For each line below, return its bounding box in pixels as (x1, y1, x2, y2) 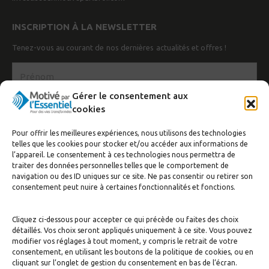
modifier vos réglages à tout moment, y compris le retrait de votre (12, 237, 238, 246)
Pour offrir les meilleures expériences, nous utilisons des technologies (12, 128, 246, 137)
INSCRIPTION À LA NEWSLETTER (12, 21, 157, 32)
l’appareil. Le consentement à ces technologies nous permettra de (12, 150, 235, 159)
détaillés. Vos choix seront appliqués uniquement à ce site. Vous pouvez (12, 226, 252, 235)
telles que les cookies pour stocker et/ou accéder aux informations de (12, 139, 248, 148)
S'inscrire (115, 206, 154, 217)
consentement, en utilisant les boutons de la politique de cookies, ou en (12, 248, 253, 256)
